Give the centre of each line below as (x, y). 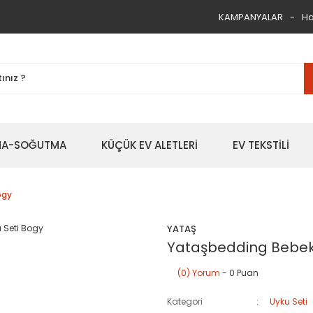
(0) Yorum (199, 273)
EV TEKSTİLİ (261, 145)
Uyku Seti (289, 301)
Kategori (185, 301)
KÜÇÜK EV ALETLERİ (150, 145)
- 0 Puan (239, 273)
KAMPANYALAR (251, 17)
